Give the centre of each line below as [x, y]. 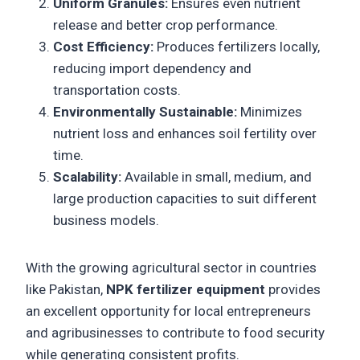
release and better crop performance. [166, 25]
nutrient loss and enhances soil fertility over [185, 133]
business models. [106, 220]
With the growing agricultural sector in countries [171, 267]
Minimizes [270, 111]
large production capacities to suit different [185, 198]
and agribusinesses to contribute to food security [175, 332]
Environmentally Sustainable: [145, 111]
